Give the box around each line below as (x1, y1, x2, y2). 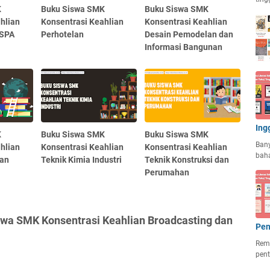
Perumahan (145, 168, 190, 178)
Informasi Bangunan (145, 42, 223, 52)
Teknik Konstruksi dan (145, 155, 230, 165)
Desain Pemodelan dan (145, 29, 234, 39)
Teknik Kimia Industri (41, 155, 122, 165)
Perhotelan (41, 29, 84, 39)
